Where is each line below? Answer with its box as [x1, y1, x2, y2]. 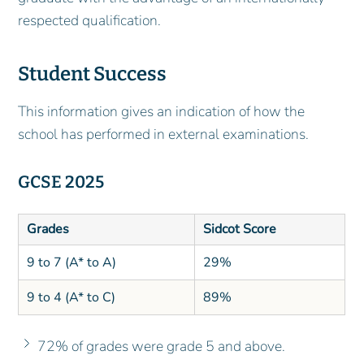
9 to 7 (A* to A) [26, 253, 116, 272]
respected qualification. [18, 10, 162, 30]
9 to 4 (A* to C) [26, 288, 115, 307]
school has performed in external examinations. [18, 124, 310, 145]
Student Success [18, 62, 171, 85]
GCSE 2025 [18, 172, 105, 193]
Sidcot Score [202, 220, 276, 239]
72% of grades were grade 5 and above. [37, 336, 286, 357]
